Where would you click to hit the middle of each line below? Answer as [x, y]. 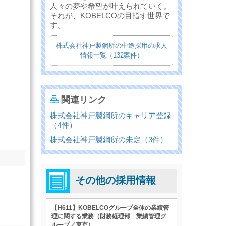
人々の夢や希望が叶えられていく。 [110, 6]
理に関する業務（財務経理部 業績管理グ [109, 217]
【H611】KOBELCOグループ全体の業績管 [110, 208]
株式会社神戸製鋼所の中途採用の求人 [111, 46]
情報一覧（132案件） [111, 55]
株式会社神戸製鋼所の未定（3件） [109, 140]
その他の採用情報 [116, 180]
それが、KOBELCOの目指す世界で [110, 16]
